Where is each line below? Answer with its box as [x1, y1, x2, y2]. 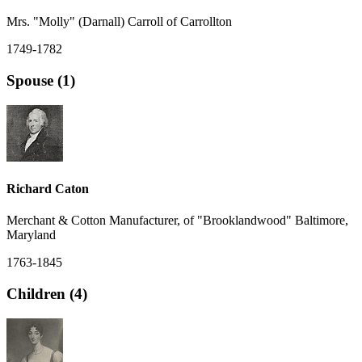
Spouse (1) [6, 72, 75, 90]
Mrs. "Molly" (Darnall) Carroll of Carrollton [6, 15, 232, 29]
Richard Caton [6, 182, 89, 196]
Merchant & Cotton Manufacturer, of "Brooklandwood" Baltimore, [6, 213, 348, 228]
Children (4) [6, 285, 87, 303]
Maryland [6, 228, 56, 242]
